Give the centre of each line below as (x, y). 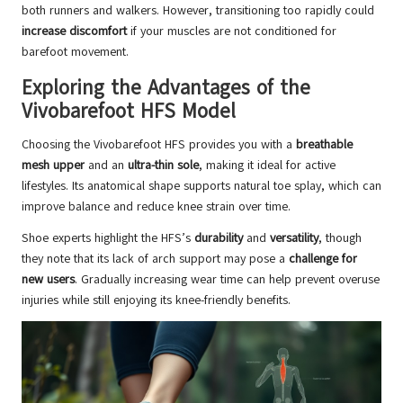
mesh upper (53, 165)
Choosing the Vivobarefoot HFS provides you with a (159, 144)
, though (340, 237)
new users (48, 279)
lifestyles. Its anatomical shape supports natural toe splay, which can (201, 185)
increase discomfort (74, 31)
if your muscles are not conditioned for (232, 31)
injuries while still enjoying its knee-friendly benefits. (156, 300)
